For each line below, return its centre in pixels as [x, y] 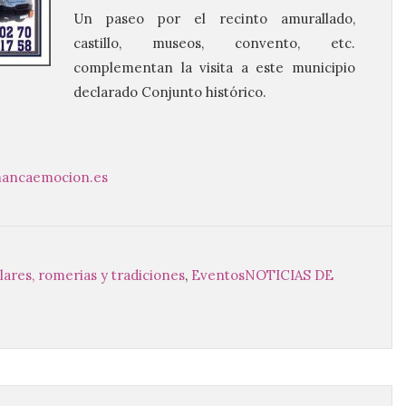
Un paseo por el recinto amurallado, [214, 19]
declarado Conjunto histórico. [170, 92]
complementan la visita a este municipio [214, 68]
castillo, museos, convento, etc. [214, 43]
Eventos [218, 275]
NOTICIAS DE [289, 275]
